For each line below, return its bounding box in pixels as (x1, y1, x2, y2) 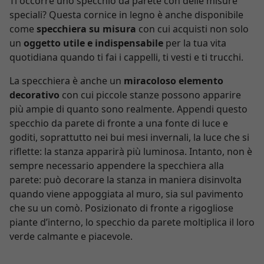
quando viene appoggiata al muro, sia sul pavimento (9, 187, 243, 200)
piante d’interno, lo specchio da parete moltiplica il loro (9, 216, 255, 229)
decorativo (9, 88, 60, 101)
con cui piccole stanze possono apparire (60, 88, 241, 101)
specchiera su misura (37, 22, 136, 35)
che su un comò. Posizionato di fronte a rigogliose (9, 202, 233, 214)
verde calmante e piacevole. (9, 230, 133, 243)
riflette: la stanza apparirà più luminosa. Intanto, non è (9, 145, 252, 158)
